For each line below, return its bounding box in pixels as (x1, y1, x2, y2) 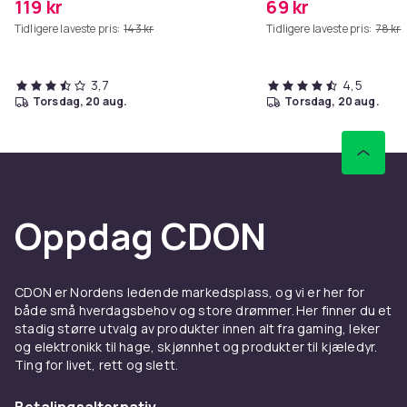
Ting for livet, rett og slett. (15, 355, 179, 373)
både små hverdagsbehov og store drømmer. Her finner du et (15, 301, 392, 319)
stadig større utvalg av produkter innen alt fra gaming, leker (15, 319, 381, 337)
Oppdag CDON (15, 210, 266, 261)
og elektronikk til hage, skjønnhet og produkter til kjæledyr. (15, 337, 378, 355)
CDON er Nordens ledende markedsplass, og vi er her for (15, 283, 365, 301)
